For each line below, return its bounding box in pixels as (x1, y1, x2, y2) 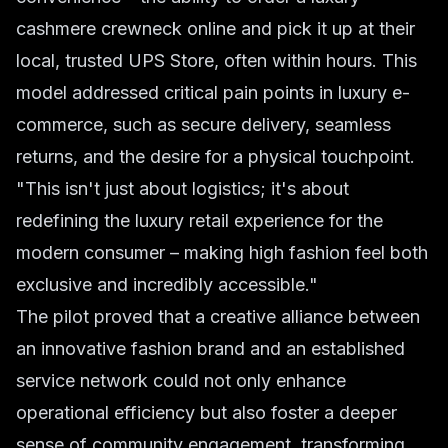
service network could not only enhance (16, 370, 346, 391)
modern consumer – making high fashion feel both (16, 242, 428, 263)
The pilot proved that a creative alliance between (16, 306, 420, 327)
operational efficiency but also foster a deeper (16, 402, 397, 423)
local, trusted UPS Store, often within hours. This (16, 50, 417, 71)
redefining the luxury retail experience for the (16, 210, 383, 231)
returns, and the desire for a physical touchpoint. (16, 146, 415, 167)
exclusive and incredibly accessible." (16, 274, 318, 295)
